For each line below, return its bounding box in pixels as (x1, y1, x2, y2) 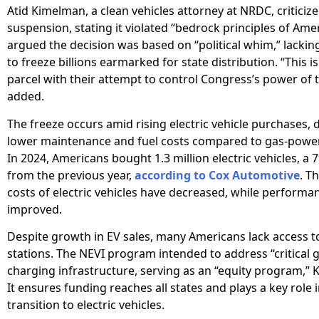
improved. (7, 201, 62, 217)
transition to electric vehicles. (7, 297, 164, 313)
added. (7, 88, 44, 105)
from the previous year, (7, 167, 135, 183)
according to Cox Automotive (135, 167, 300, 183)
